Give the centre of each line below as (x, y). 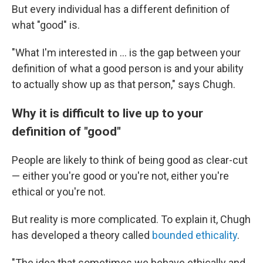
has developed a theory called (82, 235)
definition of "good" (66, 131)
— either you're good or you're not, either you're (120, 176)
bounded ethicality (195, 235)
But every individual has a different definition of (121, 9)
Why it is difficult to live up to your (107, 113)
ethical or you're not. (59, 192)
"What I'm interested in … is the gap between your (126, 53)
